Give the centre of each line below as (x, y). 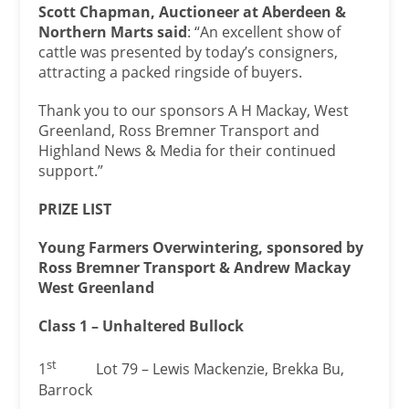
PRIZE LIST (75, 210)
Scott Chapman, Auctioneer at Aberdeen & (193, 12)
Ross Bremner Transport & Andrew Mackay (195, 268)
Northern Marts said (113, 32)
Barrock (66, 389)
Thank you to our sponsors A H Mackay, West (194, 111)
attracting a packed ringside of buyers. (171, 73)
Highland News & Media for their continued (188, 151)
